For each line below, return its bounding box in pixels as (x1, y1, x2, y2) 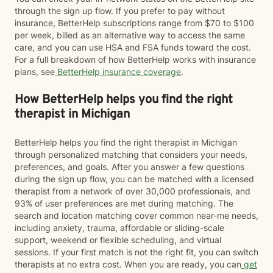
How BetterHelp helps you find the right (15, 92, 233, 108)
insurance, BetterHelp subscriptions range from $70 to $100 (15, 18, 254, 28)
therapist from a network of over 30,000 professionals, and (15, 186, 250, 196)
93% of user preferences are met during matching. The (15, 198, 233, 208)
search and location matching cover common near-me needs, (15, 210, 258, 221)
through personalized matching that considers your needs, (15, 149, 247, 160)
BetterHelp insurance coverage (55, 66, 181, 77)
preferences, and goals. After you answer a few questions (15, 161, 244, 172)
